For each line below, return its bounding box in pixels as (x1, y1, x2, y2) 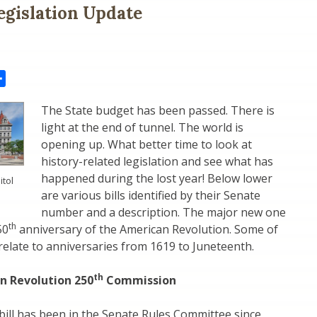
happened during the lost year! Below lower (41, 171, 272, 187)
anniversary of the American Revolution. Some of (16, 221, 278, 238)
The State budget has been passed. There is (41, 103, 275, 119)
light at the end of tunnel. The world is (41, 120, 243, 136)
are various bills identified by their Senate (41, 188, 260, 204)
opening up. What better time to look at (41, 137, 252, 153)
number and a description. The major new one (41, 204, 286, 221)
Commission (103, 272, 176, 289)
